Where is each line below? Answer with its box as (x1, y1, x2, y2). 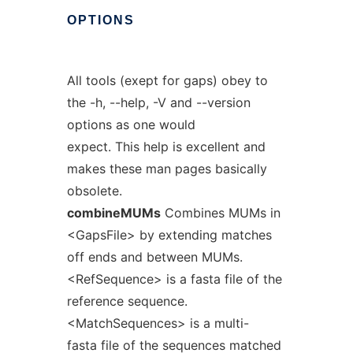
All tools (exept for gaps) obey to (66, 72, 268, 88)
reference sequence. (66, 293, 188, 309)
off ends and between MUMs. (66, 249, 243, 265)
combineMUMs (66, 205, 161, 221)
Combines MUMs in (160, 205, 281, 221)
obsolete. (66, 183, 122, 199)
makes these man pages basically (66, 161, 267, 176)
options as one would (66, 117, 195, 132)
